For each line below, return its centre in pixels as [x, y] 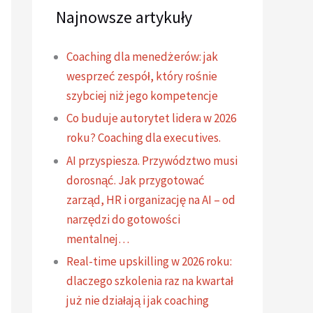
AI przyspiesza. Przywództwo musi [152, 160]
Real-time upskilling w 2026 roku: [149, 261]
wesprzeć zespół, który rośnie [142, 77]
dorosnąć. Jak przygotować [136, 180]
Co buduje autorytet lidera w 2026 [151, 118]
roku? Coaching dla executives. [144, 138]
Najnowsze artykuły [124, 17]
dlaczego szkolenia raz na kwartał [150, 281]
